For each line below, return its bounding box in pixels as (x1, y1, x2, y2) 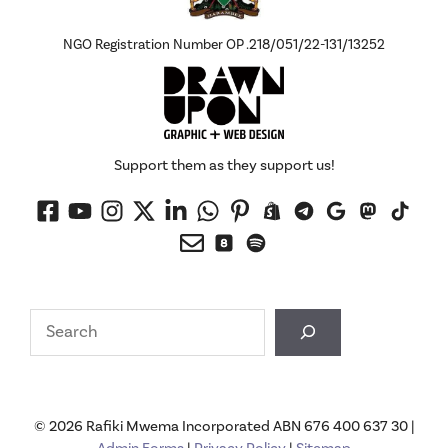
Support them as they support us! (113, 155, 335, 175)
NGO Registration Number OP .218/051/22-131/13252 (63, 35, 385, 54)
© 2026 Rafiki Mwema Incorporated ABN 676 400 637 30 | (33, 416, 415, 436)
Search (29, 308, 81, 331)
